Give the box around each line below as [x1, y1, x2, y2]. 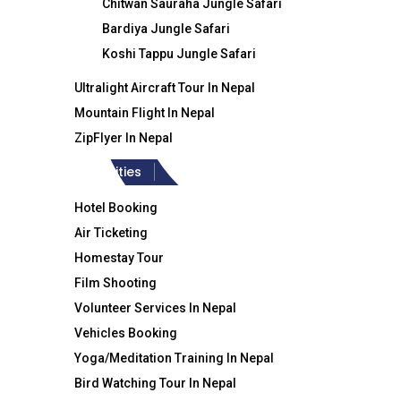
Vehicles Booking [74, 326, 177, 340]
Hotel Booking [74, 200, 158, 215]
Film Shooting [74, 276, 157, 290]
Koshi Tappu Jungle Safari [102, 47, 256, 61]
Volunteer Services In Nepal [74, 301, 236, 315]
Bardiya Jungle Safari [102, 21, 230, 36]
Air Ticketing [74, 226, 148, 240]
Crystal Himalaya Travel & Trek [91, 29, 280, 46]
